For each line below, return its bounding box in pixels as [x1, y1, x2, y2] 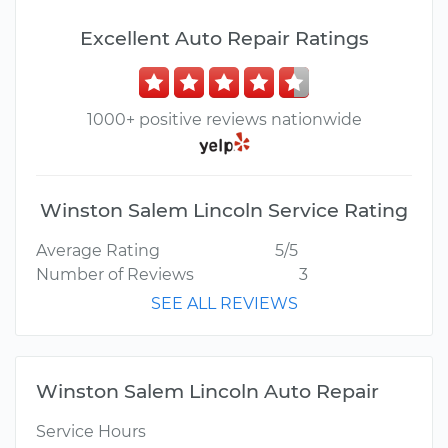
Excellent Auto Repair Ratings [79, 26, 369, 50]
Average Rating [36, 241, 160, 261]
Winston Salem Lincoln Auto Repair [36, 379, 379, 404]
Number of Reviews [36, 265, 194, 285]
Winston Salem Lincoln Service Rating [40, 198, 408, 223]
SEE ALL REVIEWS [150, 294, 298, 314]
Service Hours [36, 422, 146, 442]
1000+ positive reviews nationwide [86, 110, 362, 129]
